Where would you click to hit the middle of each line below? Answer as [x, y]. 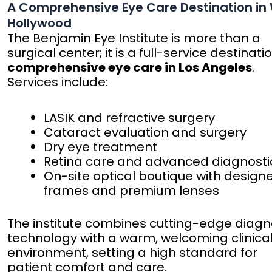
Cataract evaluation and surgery [145, 133]
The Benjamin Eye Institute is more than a [134, 39]
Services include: [58, 82]
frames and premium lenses [132, 191]
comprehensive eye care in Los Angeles [130, 68]
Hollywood [40, 23]
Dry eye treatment [101, 147]
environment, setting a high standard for [133, 253]
